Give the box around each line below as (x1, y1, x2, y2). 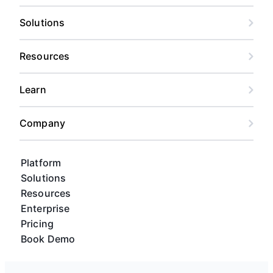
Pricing (21, 217, 54, 230)
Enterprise (21, 202, 70, 214)
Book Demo (21, 232, 76, 245)
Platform (21, 156, 62, 169)
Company (19, 116, 66, 129)
